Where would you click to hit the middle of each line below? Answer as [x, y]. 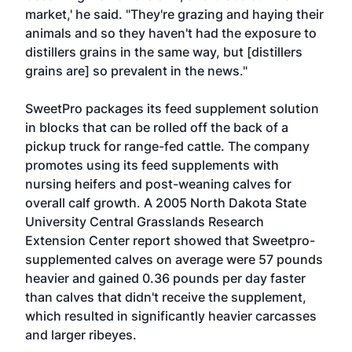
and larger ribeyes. [81, 335]
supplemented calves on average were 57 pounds [174, 259]
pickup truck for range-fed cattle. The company [167, 146]
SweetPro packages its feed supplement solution [172, 108]
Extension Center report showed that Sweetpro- [170, 240]
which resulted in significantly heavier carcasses [171, 316]
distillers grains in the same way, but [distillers [164, 52]
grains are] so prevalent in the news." [136, 71]
